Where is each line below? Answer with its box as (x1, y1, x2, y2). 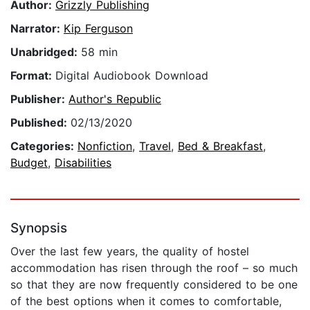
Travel (139, 139, 171, 154)
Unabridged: (10, 45, 81, 60)
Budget (10, 156, 48, 170)
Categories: (10, 139, 77, 154)
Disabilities (55, 156, 111, 170)
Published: (10, 116, 71, 130)
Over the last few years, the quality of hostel (10, 244, 249, 259)
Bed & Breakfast (178, 139, 263, 154)
